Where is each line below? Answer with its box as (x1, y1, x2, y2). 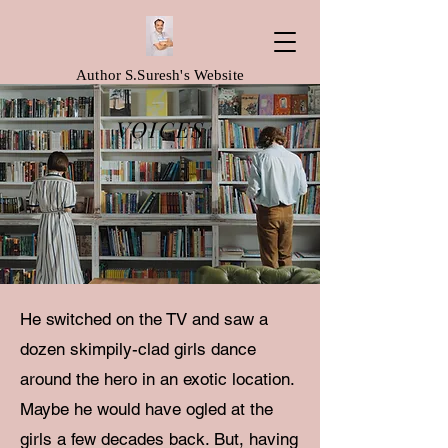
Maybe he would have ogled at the (20, 399, 273, 419)
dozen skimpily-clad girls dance (20, 339, 256, 359)
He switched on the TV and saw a (20, 309, 268, 329)
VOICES (115, 114, 205, 144)
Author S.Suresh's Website (76, 67, 244, 83)
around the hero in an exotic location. (20, 369, 294, 389)
